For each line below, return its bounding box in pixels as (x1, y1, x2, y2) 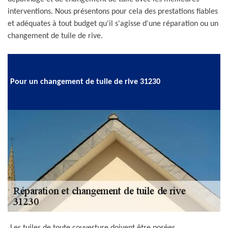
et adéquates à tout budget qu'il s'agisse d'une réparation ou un (8, 20, 218, 28)
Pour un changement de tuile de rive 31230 (10, 77, 160, 86)
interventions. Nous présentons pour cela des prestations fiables (8, 8, 218, 16)
